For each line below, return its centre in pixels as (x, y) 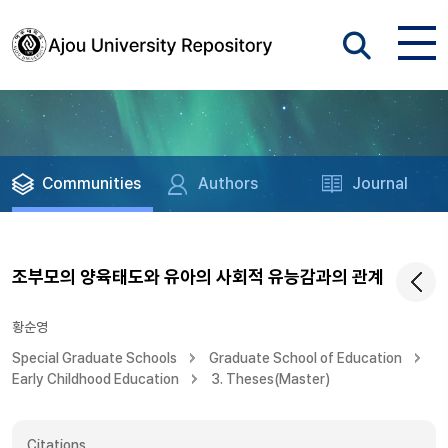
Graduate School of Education (305, 358)
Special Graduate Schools (94, 358)
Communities (91, 183)
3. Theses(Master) (270, 379)
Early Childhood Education (95, 379)
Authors (228, 183)
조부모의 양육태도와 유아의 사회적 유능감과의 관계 (198, 276)
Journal (380, 183)
